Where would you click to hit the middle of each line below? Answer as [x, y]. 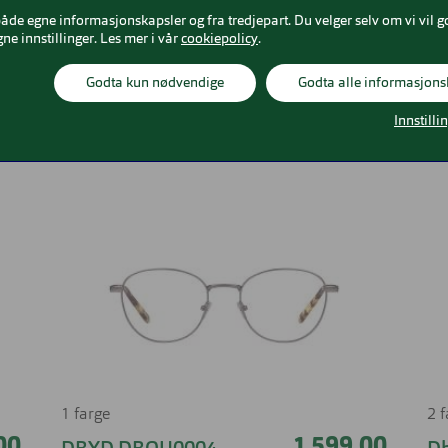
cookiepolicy [219, 39]
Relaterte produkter [224, 127]
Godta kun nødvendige [155, 83]
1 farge [85, 415]
